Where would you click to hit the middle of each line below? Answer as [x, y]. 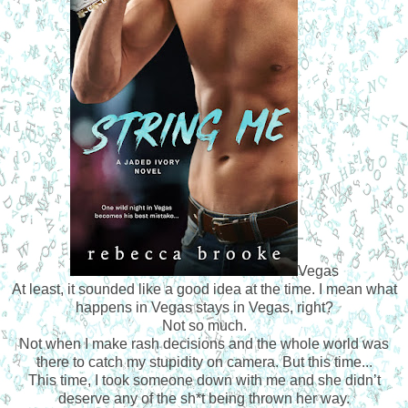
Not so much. [204, 325]
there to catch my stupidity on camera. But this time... [204, 362]
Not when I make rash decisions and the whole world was [204, 343]
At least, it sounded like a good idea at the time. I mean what [204, 289]
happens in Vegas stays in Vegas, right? [204, 307]
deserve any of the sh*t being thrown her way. [204, 398]
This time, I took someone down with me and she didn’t [204, 380]
